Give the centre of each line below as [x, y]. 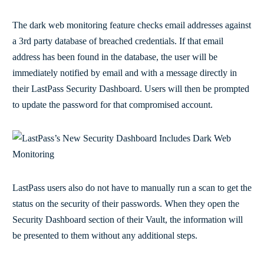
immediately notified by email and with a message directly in [125, 72]
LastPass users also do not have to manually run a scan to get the [132, 187]
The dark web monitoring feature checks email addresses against [132, 25]
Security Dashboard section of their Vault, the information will [128, 219]
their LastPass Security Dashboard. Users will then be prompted [131, 88]
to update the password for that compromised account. [113, 104]
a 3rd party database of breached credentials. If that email [118, 41]
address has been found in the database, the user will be [115, 57]
